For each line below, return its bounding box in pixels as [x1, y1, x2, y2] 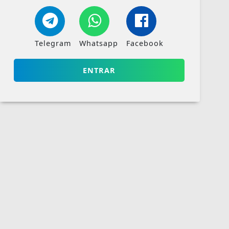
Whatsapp [79, 38, 118, 48]
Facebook [126, 38, 164, 48]
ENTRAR [83, 65, 116, 75]
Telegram [35, 38, 71, 48]
